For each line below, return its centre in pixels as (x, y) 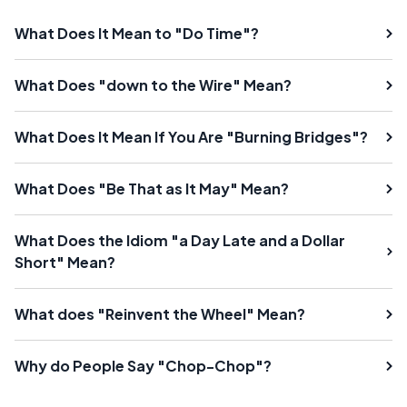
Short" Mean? (65, 263)
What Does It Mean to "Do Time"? (137, 34)
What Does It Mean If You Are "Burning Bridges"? (191, 137)
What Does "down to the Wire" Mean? (153, 85)
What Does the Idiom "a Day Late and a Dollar (180, 241)
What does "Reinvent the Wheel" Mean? (160, 314)
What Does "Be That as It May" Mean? (152, 189)
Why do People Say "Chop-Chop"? (143, 366)
